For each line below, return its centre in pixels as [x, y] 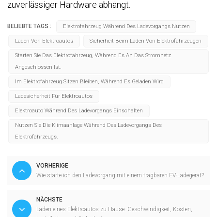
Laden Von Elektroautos [44, 41]
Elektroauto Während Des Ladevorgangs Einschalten [79, 111]
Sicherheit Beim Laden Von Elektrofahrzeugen [146, 41]
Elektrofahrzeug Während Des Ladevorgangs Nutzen [126, 27]
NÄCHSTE [49, 199]
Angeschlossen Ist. [38, 67]
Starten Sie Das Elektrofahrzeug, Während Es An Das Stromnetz [93, 56]
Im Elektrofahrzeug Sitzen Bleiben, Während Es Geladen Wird [89, 82]
